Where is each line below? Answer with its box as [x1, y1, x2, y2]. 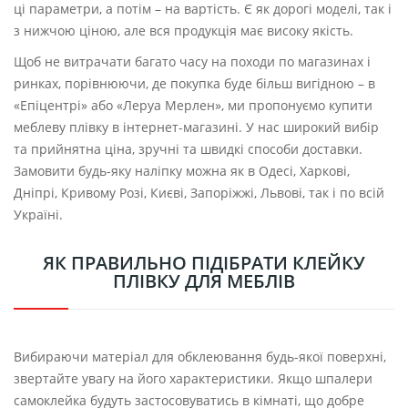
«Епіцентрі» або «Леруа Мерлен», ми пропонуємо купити [14, 97, 372, 115]
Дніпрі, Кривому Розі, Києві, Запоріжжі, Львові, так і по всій [14, 184, 384, 202]
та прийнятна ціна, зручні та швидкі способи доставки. [14, 140, 362, 158]
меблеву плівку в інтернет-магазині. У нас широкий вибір [14, 118, 379, 137]
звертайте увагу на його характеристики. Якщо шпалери [14, 370, 372, 388]
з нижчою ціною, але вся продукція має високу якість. [14, 22, 353, 40]
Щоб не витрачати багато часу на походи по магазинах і [14, 53, 371, 71]
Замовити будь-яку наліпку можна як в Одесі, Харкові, [14, 162, 350, 180]
